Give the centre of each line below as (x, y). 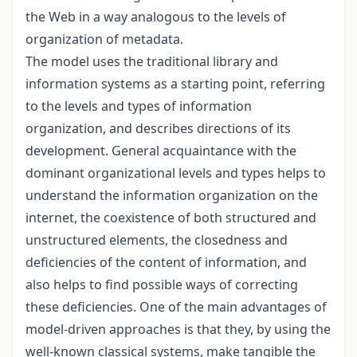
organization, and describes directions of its (158, 129)
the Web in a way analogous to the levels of (156, 17)
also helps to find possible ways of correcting (162, 285)
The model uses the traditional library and (152, 62)
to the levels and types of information (139, 106)
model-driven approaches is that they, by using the (178, 330)
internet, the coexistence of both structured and (171, 218)
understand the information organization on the (172, 196)
